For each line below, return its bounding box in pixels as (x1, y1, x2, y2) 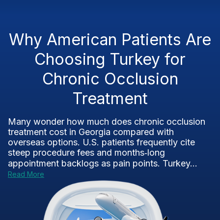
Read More (8, 170, 44, 178)
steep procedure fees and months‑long (8, 147, 165, 158)
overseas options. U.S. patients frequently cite (8, 137, 195, 147)
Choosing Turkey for (34, 50, 186, 69)
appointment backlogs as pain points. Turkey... (8, 158, 197, 168)
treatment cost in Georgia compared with (8, 127, 174, 137)
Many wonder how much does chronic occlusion (8, 116, 205, 127)
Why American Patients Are (9, 30, 211, 49)
